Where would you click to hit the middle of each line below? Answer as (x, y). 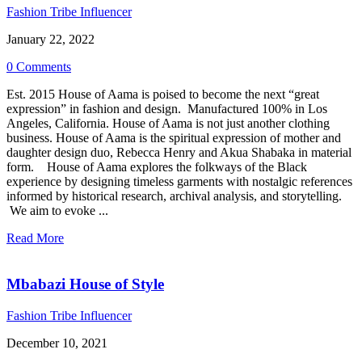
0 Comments (39, 67)
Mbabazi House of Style (85, 284)
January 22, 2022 (51, 40)
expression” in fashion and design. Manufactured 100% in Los (167, 109)
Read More (35, 238)
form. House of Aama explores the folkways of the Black (157, 167)
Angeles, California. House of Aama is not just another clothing (168, 124)
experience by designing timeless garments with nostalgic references (179, 182)
